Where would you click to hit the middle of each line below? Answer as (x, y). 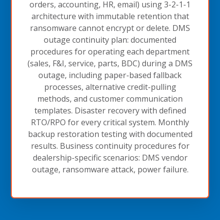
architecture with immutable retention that (110, 16)
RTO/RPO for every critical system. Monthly (110, 122)
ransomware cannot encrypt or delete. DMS (110, 28)
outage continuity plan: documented (110, 40)
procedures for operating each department (110, 51)
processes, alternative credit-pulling (110, 87)
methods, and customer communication (110, 98)
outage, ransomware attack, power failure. (110, 169)
